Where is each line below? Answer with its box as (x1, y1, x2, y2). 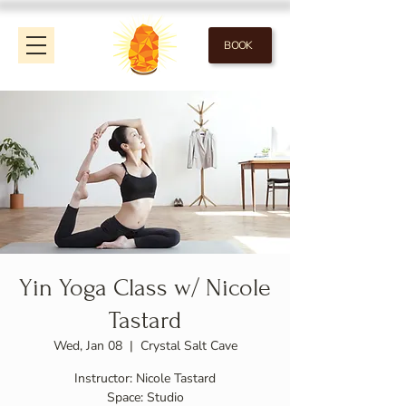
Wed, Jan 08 (53, 337, 122, 354)
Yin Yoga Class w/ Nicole (19, 274, 271, 302)
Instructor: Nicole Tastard (74, 370, 216, 387)
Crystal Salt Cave (140, 337, 237, 354)
